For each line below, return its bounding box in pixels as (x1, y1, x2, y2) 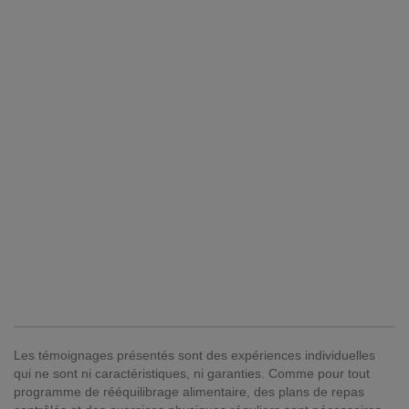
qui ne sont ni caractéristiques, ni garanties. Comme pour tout (14, 366, 370, 382)
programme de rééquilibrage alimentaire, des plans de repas (14, 384, 364, 400)
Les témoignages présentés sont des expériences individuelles (14, 348, 375, 363)
